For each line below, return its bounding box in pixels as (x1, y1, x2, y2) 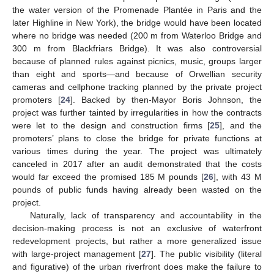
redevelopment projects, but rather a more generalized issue (12, 236, 262, 246)
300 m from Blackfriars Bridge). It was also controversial (12, 43, 262, 54)
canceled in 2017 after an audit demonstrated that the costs (12, 159, 262, 169)
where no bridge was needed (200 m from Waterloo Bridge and (12, 31, 262, 41)
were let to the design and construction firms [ (12, 120, 210, 131)
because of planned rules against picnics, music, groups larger (12, 56, 262, 67)
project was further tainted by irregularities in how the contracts (12, 108, 262, 118)
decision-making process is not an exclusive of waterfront (12, 223, 262, 234)
